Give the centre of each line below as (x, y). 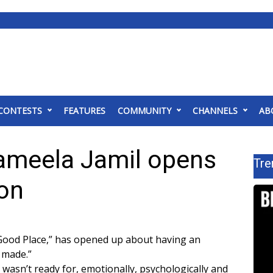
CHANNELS (215, 111)
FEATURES (84, 111)
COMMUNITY (144, 111)
